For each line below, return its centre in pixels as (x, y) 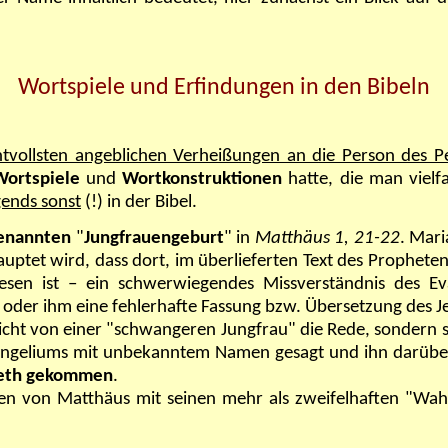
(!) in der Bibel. (139, 203)
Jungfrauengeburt (153, 239)
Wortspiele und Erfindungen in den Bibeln (224, 88)
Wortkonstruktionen (202, 180)
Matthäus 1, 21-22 (327, 239)
